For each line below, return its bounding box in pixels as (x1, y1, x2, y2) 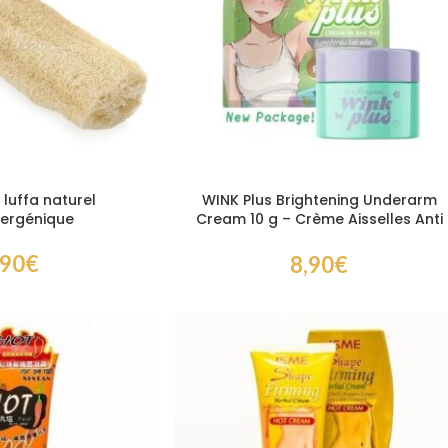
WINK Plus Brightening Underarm (201, 189, 437, 210)
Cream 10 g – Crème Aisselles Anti (195, 208, 443, 229)
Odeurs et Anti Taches (237, 227, 401, 248)
